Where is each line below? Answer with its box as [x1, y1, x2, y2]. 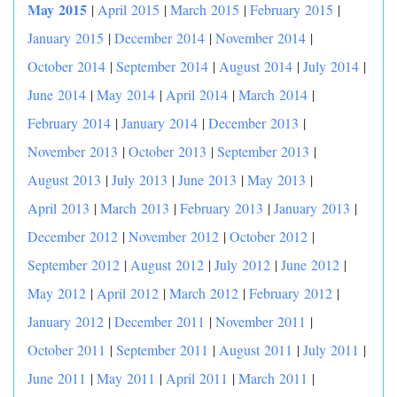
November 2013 [27, 142, 118, 160]
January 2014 [121, 113, 198, 132]
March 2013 [100, 198, 169, 217]
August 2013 [27, 170, 101, 189]
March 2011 [238, 369, 307, 387]
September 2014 [116, 57, 208, 75]
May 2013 [247, 170, 306, 189]
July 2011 [303, 340, 359, 359]
